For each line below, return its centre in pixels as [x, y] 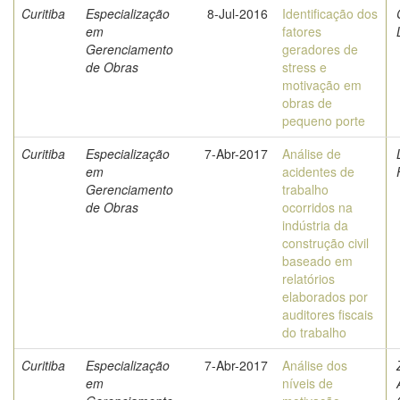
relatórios [308, 279]
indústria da [315, 225]
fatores [302, 31]
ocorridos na [317, 207]
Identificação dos [330, 13]
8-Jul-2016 [237, 13]
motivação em [322, 85]
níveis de [308, 383]
